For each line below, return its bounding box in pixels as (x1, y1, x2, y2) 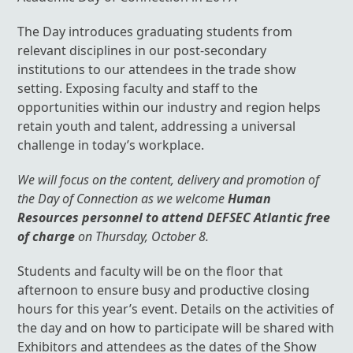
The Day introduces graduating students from (17, 22, 293, 40)
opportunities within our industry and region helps (17, 98, 321, 116)
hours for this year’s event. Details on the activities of (17, 299, 335, 318)
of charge (17, 227, 76, 245)
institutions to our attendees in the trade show (17, 60, 297, 78)
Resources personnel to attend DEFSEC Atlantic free (17, 208, 331, 226)
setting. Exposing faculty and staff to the (17, 79, 258, 97)
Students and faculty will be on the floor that (17, 262, 284, 280)
